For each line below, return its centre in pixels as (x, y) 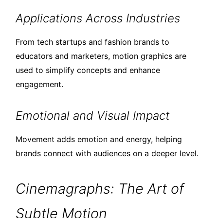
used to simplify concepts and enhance (88, 70)
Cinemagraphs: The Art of (100, 189)
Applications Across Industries (98, 18)
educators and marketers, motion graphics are (101, 56)
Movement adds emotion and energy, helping (99, 139)
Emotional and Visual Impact (93, 116)
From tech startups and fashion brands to (92, 42)
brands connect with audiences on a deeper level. (107, 154)
